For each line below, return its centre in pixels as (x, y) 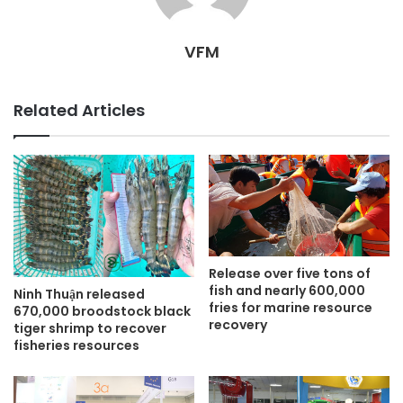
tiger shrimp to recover (90, 329)
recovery (238, 325)
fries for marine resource (291, 308)
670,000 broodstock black (102, 312)
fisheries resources (76, 346)
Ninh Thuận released (79, 295)
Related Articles (79, 110)
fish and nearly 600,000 (287, 291)
